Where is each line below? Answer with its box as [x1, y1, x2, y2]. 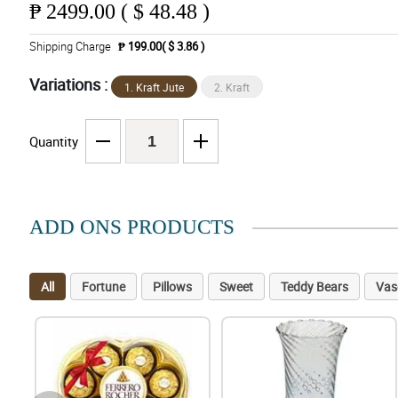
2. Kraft [213, 80, 250, 95]
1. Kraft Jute [123, 80, 184, 95]
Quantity [28, 132, 78, 151]
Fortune [81, 278, 125, 296]
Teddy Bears [280, 278, 348, 296]
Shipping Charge [28, 38, 111, 55]
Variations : [28, 74, 111, 96]
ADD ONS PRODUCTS [28, 216, 235, 239]
